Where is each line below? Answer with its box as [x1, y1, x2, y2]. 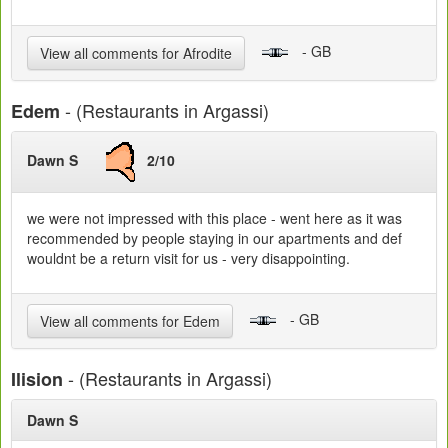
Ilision [11, 366, 63, 393]
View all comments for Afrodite [40, 43, 232, 64]
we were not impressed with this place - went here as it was [27, 208, 402, 229]
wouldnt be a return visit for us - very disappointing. [27, 248, 350, 269]
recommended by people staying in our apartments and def [27, 228, 402, 249]
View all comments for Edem [40, 311, 220, 332]
